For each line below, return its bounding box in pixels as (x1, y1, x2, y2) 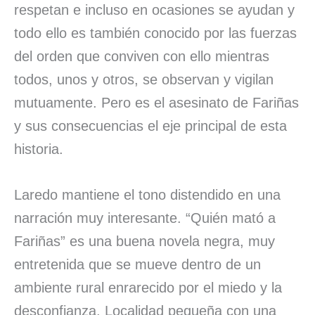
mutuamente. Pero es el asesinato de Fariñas (14, 94, 299, 110)
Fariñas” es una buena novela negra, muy (14, 233, 275, 249)
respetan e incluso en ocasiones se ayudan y (14, 1, 295, 18)
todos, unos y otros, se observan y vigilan (14, 71, 274, 87)
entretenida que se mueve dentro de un (14, 256, 261, 272)
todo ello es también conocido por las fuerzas (14, 25, 297, 41)
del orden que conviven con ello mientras (14, 48, 269, 64)
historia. (14, 141, 63, 157)
